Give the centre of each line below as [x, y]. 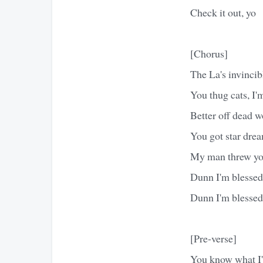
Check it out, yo [223, 12]
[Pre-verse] [213, 238]
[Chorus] [209, 53]
